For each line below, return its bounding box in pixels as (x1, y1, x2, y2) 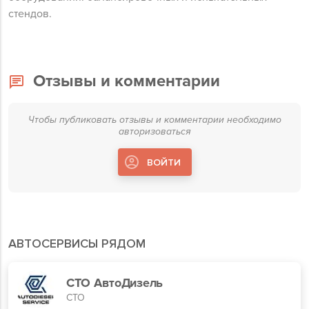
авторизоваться (118, 126, 191, 137)
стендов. (8, 7, 52, 21)
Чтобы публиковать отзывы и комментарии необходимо (28, 114, 281, 126)
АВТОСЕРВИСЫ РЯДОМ (8, 236, 146, 251)
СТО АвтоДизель (66, 275, 163, 290)
